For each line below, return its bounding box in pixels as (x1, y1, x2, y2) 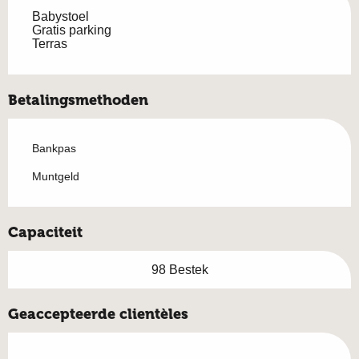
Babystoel (32, 9, 89, 23)
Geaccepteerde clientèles (8, 305, 188, 323)
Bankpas (32, 141, 76, 155)
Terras (32, 36, 67, 50)
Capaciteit (8, 223, 83, 241)
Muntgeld (32, 169, 79, 183)
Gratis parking (32, 22, 111, 37)
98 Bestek (151, 262, 208, 276)
